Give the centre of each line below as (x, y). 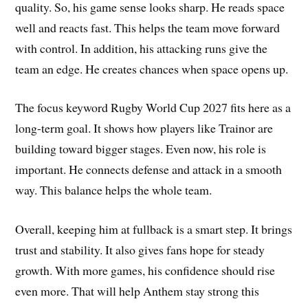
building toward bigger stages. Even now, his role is (141, 149)
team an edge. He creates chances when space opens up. (152, 68)
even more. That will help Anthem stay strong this (137, 291)
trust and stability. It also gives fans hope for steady (140, 250)
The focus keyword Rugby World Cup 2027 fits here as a (153, 108)
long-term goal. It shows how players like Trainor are (144, 128)
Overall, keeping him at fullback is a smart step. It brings (154, 229)
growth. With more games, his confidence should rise (145, 271)
